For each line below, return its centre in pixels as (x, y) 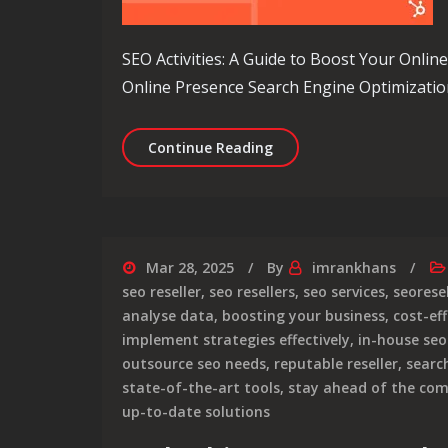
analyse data (168, 315)
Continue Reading (210, 147)
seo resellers (252, 291)
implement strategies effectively (236, 339)
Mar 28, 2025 (190, 267)
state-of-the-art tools (201, 387)
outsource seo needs (194, 363)
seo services (344, 291)
